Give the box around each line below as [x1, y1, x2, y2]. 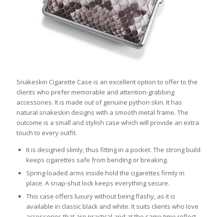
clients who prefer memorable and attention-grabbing [16, 88, 174, 97]
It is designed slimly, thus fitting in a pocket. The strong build [26, 145, 201, 155]
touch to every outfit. [16, 128, 77, 138]
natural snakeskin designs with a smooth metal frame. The [16, 108, 188, 117]
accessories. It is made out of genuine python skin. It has [16, 98, 182, 107]
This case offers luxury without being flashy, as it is [26, 192, 175, 201]
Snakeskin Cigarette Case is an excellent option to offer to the [16, 77, 198, 87]
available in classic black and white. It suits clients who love [26, 202, 199, 211]
